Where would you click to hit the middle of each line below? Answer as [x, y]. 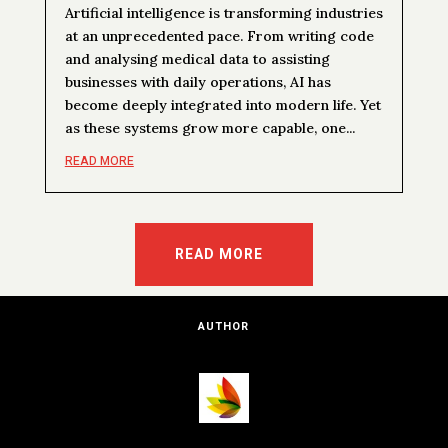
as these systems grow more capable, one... [209, 127]
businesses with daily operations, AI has [197, 81]
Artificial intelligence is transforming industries [223, 12]
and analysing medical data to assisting [197, 58]
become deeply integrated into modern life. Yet [222, 104]
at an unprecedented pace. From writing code [219, 35]
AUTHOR [224, 326]
